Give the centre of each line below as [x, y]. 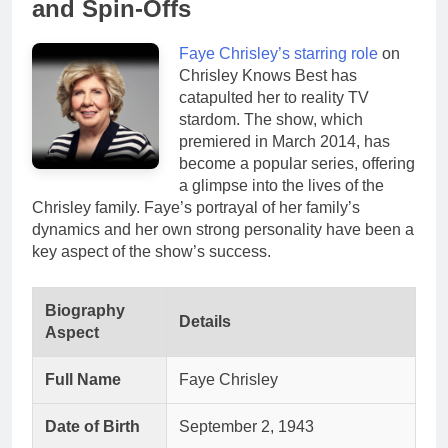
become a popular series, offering [296, 163]
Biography [85, 310]
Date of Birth [92, 426]
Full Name [83, 379]
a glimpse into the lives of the [281, 185]
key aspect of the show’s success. [151, 251]
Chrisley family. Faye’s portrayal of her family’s [196, 207]
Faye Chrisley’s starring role [278, 53]
